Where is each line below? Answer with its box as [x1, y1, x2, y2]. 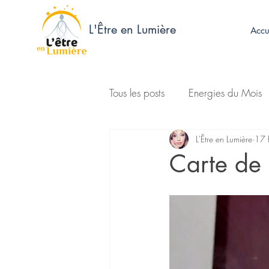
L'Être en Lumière [196, 133, 252, 145]
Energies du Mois [189, 86, 262, 100]
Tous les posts [109, 86, 165, 100]
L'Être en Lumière [88, 22, 176, 37]
